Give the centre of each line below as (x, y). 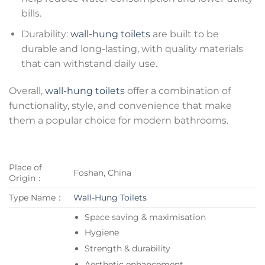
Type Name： (36, 197)
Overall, (27, 91)
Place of (25, 167)
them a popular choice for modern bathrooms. (119, 120)
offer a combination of (178, 91)
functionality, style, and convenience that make (120, 105)
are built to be (184, 34)
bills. (31, 14)
